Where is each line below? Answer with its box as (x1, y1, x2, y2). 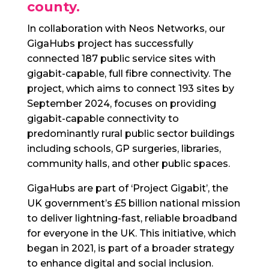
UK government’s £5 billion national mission (26, 198, 240, 209)
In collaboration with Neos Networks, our (26, 23, 225, 34)
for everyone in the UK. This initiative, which (26, 228, 236, 239)
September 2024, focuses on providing (26, 98, 216, 109)
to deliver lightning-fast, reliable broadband (26, 213, 237, 224)
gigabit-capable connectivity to (26, 113, 179, 124)
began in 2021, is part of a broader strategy (26, 243, 234, 254)
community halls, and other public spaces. (26, 158, 230, 169)
